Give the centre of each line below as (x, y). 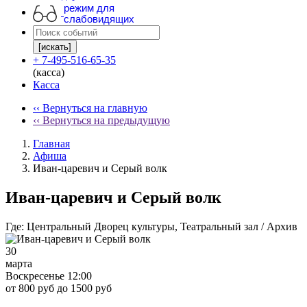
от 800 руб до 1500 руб (59, 288)
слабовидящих (99, 19)
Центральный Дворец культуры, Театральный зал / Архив (162, 226)
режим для (89, 8)
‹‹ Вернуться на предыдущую (101, 120)
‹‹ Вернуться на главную (90, 108)
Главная (51, 144)
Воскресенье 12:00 (49, 275)
